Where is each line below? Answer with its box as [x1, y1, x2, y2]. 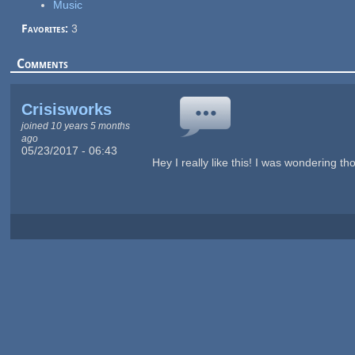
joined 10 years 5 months [21, 120, 130, 131]
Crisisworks [21, 100, 112, 118]
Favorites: [21, 21, 71, 35]
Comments [17, 55, 69, 71]
